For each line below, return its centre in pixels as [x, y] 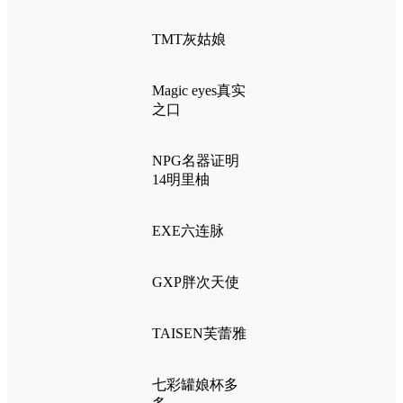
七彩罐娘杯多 [195, 385]
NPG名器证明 [196, 161]
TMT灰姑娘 [189, 40]
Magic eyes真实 [199, 91]
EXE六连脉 [188, 231]
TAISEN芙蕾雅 [199, 334]
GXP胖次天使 [196, 282]
